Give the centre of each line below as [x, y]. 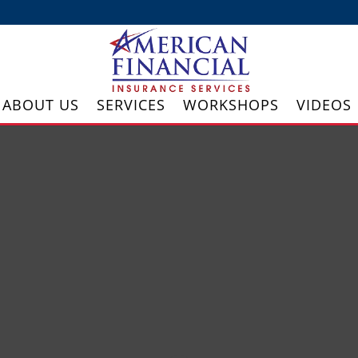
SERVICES [131, 105]
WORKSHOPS [231, 105]
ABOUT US [40, 105]
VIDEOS [324, 105]
